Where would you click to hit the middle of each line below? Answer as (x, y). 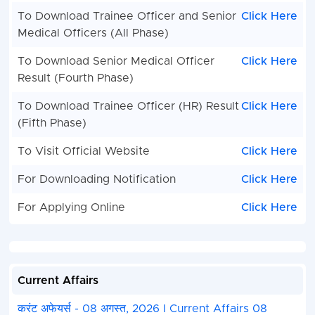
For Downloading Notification (96, 180)
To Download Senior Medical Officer (116, 62)
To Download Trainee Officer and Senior (127, 17)
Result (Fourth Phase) (75, 78)
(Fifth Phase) (52, 123)
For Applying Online (71, 208)
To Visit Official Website (83, 152)
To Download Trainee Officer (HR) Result (128, 107)
